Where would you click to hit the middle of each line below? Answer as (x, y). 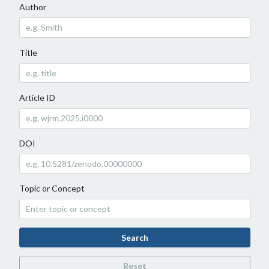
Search (134, 237)
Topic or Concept (52, 189)
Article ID (37, 98)
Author (32, 7)
